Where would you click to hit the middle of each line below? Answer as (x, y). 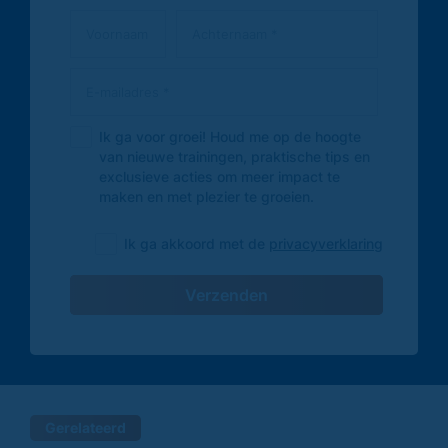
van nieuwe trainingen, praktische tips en (234, 156)
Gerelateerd (85, 427)
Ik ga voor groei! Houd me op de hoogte (230, 136)
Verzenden (226, 294)
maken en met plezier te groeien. (206, 196)
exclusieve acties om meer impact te (219, 176)
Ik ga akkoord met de (196, 243)
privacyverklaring (326, 243)
